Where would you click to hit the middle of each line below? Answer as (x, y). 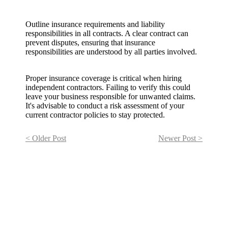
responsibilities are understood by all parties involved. (111, 52)
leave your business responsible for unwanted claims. (110, 97)
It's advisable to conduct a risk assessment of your (105, 106)
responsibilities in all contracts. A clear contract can (107, 34)
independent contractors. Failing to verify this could (108, 88)
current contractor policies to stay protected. (95, 115)
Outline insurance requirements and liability (95, 24)
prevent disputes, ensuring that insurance (90, 43)
